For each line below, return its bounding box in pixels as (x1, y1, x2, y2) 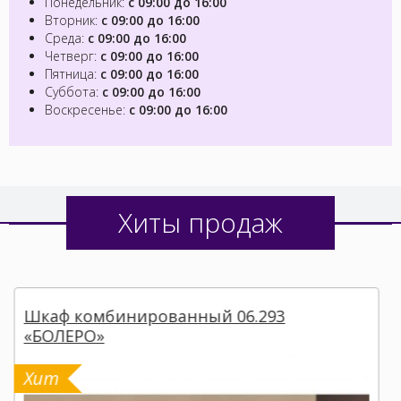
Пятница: (45, 64, 100, 82)
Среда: (45, 29, 88, 47)
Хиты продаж (118, 203, 283, 241)
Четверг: (45, 47, 100, 64)
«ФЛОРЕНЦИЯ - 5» (28, 314, 168, 337)
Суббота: (45, 82, 102, 100)
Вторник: (45, 11, 101, 29)
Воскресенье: (45, 100, 129, 118)
